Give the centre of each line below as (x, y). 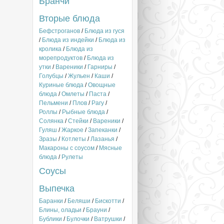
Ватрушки (108, 219)
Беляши (79, 201)
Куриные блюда (61, 85)
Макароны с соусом (67, 148)
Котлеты (74, 139)
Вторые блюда (69, 18)
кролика (50, 49)
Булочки (78, 219)
